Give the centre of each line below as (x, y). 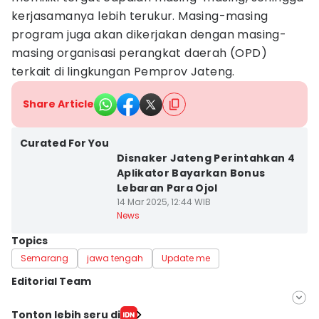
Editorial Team (51, 281)
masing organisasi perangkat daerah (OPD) (139, 53)
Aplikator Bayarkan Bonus (191, 173)
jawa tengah (115, 258)
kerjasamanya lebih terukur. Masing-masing (140, 16)
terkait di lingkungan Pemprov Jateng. (123, 72)
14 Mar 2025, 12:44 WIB (163, 202)
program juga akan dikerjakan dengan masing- (149, 35)
